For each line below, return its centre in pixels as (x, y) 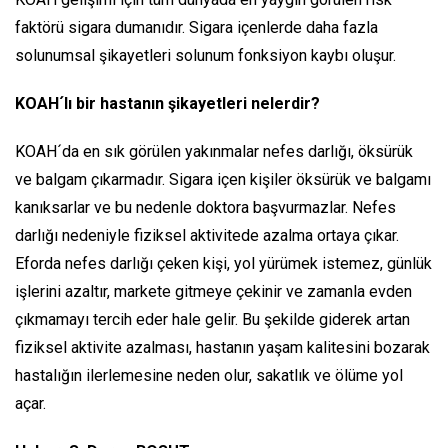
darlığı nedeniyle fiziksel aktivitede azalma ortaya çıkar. (207, 235)
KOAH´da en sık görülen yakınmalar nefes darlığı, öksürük (214, 151)
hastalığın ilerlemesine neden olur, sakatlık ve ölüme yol (209, 375)
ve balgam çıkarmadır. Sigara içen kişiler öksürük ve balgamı (223, 179)
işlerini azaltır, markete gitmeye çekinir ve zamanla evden (213, 291)
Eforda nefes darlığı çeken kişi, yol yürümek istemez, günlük (223, 263)
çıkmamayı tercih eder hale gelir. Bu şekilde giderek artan (212, 319)
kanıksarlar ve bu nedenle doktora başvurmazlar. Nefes (205, 207)
